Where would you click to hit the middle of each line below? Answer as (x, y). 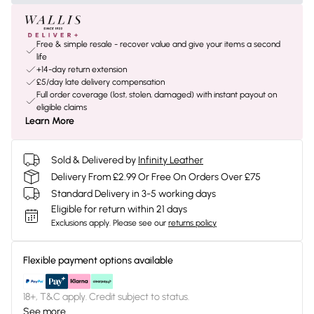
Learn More (50, 121)
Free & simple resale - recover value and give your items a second (158, 44)
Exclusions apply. (81, 223)
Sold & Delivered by (94, 160)
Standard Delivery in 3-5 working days (134, 193)
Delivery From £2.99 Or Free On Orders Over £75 (156, 177)
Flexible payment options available (98, 260)
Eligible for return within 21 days (119, 209)
